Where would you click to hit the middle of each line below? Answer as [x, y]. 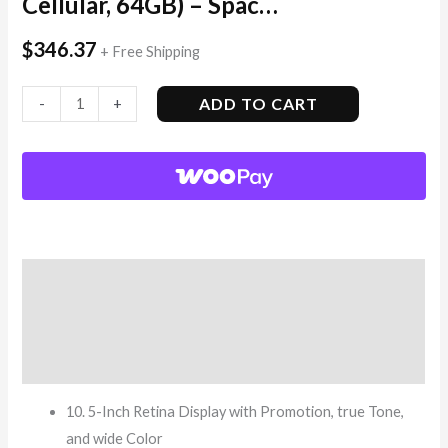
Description [63, 280]
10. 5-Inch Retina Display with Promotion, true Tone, [235, 412]
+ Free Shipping [150, 51]
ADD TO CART [258, 103]
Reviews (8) [62, 363]
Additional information [102, 321]
